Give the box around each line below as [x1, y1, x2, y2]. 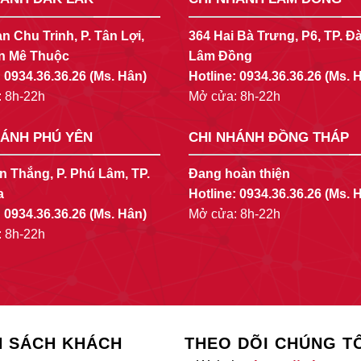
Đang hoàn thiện [189, 167, 290, 181]
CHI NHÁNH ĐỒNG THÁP [189, 129, 349, 145]
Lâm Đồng [189, 48, 252, 63]
